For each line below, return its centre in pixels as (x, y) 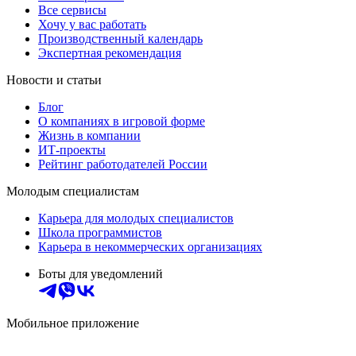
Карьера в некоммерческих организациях (150, 246)
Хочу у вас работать (92, 24)
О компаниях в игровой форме (122, 121)
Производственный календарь (120, 38)
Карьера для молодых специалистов (136, 218)
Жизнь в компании (89, 135)
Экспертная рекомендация (110, 52)
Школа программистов (100, 232)
